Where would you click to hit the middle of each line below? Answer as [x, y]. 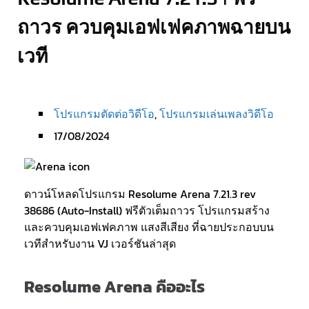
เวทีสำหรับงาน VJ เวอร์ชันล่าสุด [100, 243]
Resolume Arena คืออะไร [114, 287]
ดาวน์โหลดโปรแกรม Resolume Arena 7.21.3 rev [140, 194]
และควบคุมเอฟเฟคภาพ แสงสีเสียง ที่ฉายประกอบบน [149, 227]
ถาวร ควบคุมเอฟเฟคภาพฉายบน [154, 27]
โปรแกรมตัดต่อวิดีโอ [104, 114]
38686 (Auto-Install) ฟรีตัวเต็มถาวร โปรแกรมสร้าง [147, 210]
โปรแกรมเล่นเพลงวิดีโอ [217, 114]
